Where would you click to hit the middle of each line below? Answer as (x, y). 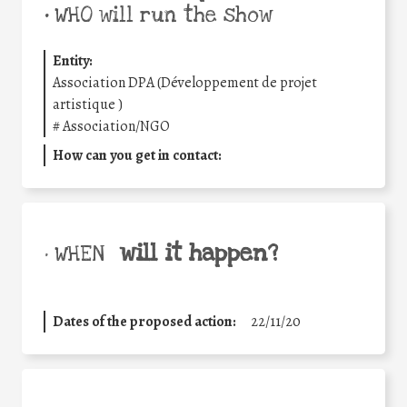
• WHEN (74, 254)
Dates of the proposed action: (144, 321)
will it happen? (199, 253)
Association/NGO (116, 126)
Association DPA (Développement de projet (185, 82)
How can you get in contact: (137, 155)
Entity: (73, 60)
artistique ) (88, 104)
